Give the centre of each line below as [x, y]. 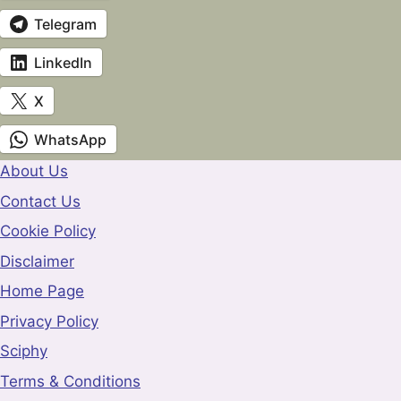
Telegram [65, 24]
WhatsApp [70, 139]
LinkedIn [63, 62]
